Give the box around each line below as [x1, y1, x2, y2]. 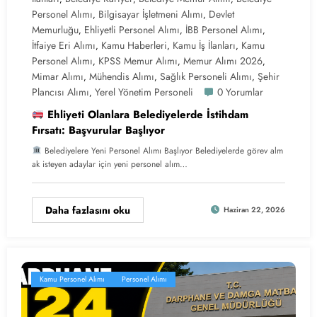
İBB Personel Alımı [185, 22, 263, 37]
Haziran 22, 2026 [224, 204, 285, 216]
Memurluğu [32, 22, 79, 37]
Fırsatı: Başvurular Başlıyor [32, 122, 165, 138]
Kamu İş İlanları [173, 38, 236, 52]
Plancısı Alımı [32, 84, 89, 99]
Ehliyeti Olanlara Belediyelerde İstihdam [44, 106, 249, 122]
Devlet [209, 6, 234, 21]
